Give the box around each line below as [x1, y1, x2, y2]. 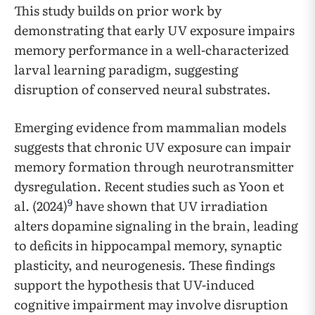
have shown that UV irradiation [72, 196, 268, 216]
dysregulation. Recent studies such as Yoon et [14, 176, 284, 196]
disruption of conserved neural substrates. [14, 79, 271, 99]
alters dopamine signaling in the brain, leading [14, 216, 298, 236]
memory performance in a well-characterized [14, 40, 289, 60]
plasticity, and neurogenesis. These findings [14, 255, 275, 275]
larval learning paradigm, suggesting [14, 60, 238, 79]
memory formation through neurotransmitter [14, 157, 294, 176]
